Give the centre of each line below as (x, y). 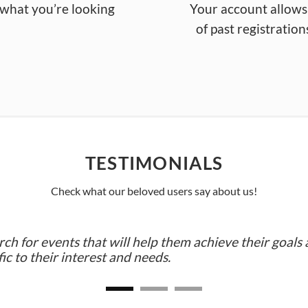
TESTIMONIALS (154, 163)
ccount (249, 9)
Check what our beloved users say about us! (154, 190)
